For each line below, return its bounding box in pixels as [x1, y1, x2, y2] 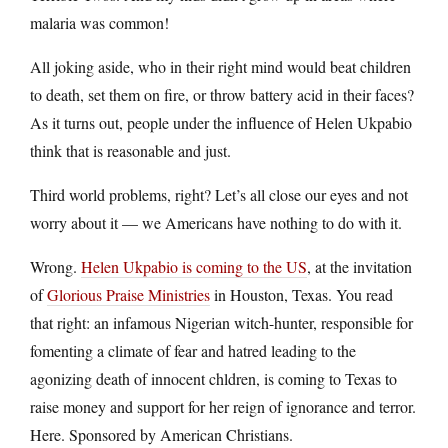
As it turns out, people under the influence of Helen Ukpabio [30, 111, 412, 133]
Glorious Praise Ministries [47, 283, 210, 305]
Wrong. [30, 255, 81, 277]
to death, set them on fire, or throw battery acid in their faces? [30, 83, 414, 105]
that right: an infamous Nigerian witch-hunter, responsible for [30, 311, 413, 333]
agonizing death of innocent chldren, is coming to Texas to [30, 367, 397, 389]
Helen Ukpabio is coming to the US [81, 255, 307, 277]
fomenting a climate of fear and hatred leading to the [30, 339, 356, 361]
